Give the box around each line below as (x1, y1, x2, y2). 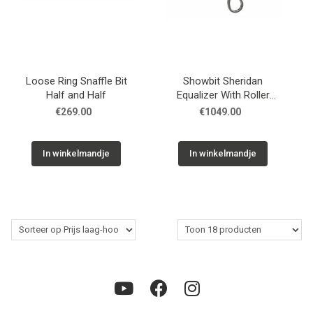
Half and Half (46, 88, 106, 101)
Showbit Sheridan (183, 74, 263, 87)
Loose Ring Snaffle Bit (25, 74, 127, 87)
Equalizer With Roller (176, 88, 270, 101)
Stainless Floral (188, 102, 258, 115)
